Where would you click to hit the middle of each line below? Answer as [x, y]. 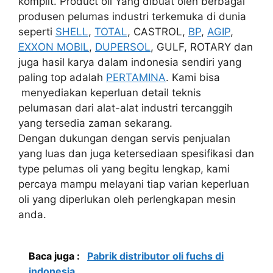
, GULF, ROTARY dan [202, 47]
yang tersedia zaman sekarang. [95, 123]
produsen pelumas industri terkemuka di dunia [132, 16]
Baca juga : [55, 256]
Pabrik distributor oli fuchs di [155, 256]
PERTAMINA [136, 77]
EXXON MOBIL [54, 47]
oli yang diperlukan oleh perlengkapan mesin [127, 199]
